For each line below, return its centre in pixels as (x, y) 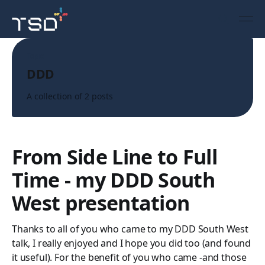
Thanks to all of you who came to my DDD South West (130, 229)
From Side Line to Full (115, 157)
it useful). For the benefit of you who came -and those (129, 257)
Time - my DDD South (114, 180)
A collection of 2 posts (70, 96)
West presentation (101, 203)
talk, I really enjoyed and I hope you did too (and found (132, 243)
